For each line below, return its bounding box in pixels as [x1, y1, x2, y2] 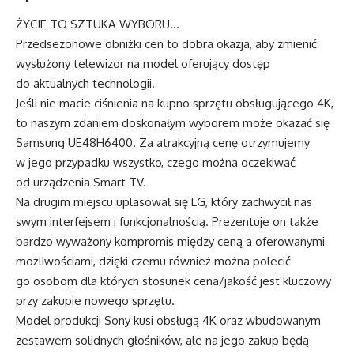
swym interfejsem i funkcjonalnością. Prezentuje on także [16, 213, 318, 229]
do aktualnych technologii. [16, 75, 155, 91]
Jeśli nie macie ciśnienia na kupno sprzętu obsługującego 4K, [16, 95, 333, 111]
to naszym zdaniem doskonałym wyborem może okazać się [16, 115, 330, 130]
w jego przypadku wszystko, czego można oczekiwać [16, 154, 296, 170]
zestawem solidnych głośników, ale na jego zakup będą [16, 332, 309, 348]
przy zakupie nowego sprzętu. [16, 292, 175, 308]
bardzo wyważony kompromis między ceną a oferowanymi [16, 233, 325, 249]
